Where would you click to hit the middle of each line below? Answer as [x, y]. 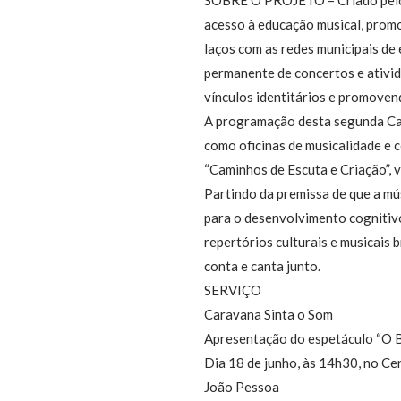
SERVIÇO [233, 290]
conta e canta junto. [263, 265]
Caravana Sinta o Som [269, 314]
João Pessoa [242, 386]
